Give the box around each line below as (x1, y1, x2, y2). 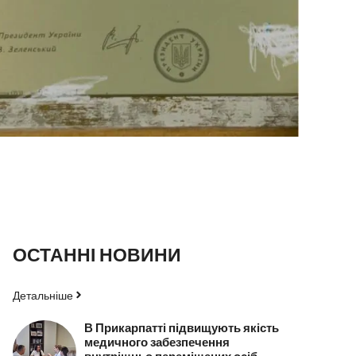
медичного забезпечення (83, 334, 230, 349)
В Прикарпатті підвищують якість (83, 319, 279, 335)
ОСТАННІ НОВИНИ (13, 242, 181, 265)
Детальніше (13, 288, 73, 302)
